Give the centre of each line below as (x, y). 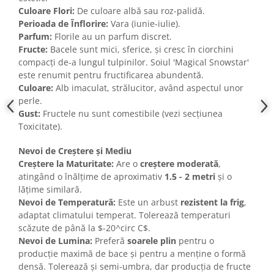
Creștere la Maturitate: (66, 164)
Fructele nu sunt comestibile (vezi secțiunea (131, 114)
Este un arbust (148, 202)
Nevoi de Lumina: (55, 241)
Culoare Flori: (46, 11)
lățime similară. (50, 190)
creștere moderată (179, 164)
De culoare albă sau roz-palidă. (140, 11)
